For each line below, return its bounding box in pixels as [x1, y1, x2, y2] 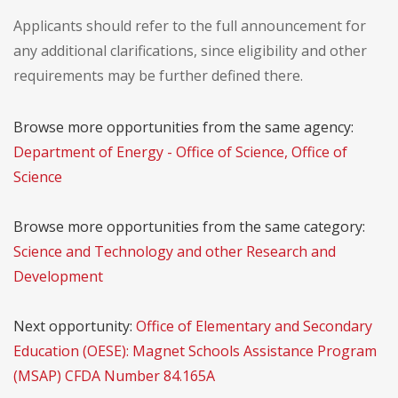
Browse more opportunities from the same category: [13, 217, 365, 237]
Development [13, 267, 103, 287]
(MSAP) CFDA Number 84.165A [13, 366, 215, 386]
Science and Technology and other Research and [13, 242, 336, 262]
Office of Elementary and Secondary [136, 316, 372, 337]
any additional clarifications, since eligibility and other [13, 41, 367, 61]
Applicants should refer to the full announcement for [13, 16, 366, 36]
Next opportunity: [13, 316, 136, 337]
